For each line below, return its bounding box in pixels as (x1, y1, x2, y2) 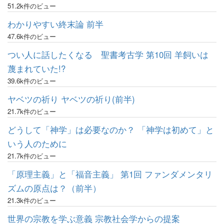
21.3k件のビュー (7, 195, 56, 205)
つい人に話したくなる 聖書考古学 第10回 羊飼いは (7, 48, 208, 60)
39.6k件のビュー (7, 75, 56, 85)
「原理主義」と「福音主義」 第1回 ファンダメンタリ (7, 167, 212, 180)
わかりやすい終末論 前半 (7, 17, 103, 30)
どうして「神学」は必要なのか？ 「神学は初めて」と (7, 123, 214, 135)
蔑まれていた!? (7, 62, 65, 74)
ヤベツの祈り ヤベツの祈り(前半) (7, 92, 135, 105)
